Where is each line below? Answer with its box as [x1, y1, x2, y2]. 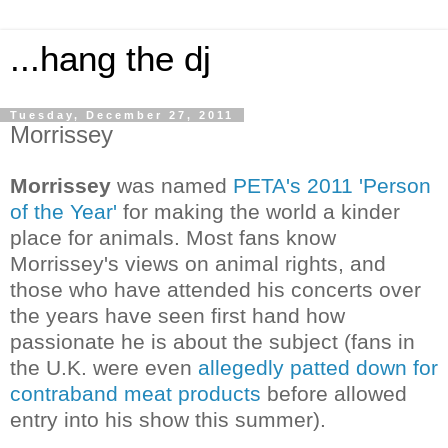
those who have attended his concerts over [10, 277, 421, 301]
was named [117, 173, 233, 197]
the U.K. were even [10, 355, 198, 379]
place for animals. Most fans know [10, 225, 336, 249]
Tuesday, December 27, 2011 [10, 109, 234, 121]
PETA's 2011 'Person [233, 173, 431, 197]
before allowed [261, 381, 407, 405]
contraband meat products [10, 381, 261, 405]
